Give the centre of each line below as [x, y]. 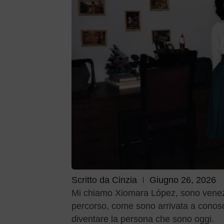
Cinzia [125, 180]
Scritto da [92, 180]
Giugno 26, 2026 [183, 180]
